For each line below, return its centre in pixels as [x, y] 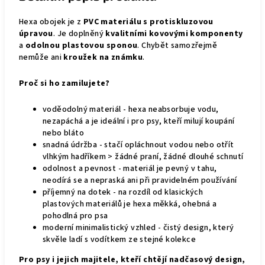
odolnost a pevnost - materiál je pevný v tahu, [130, 169]
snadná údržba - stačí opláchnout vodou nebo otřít [138, 145]
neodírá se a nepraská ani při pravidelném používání [140, 180]
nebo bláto [64, 133]
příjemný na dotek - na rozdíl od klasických [123, 192]
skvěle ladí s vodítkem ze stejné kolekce [119, 240]
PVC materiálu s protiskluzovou [148, 22]
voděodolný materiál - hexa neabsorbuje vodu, [131, 109]
